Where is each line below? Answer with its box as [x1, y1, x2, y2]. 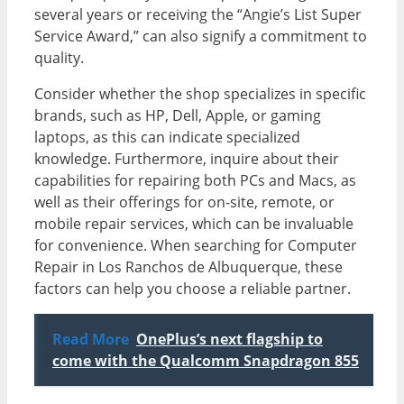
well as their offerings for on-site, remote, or [34, 192, 335, 213]
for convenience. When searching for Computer [34, 235, 357, 256]
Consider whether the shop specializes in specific [34, 84, 366, 105]
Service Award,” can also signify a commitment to [34, 26, 367, 47]
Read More [52, 329, 129, 350]
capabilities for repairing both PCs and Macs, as [34, 170, 356, 191]
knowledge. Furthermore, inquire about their [34, 149, 339, 170]
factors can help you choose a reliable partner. [34, 279, 351, 299]
